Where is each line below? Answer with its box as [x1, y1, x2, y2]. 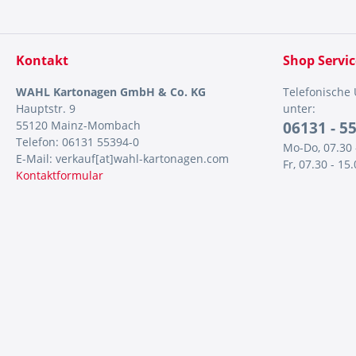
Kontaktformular [16, 168, 103, 183]
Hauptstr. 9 [16, 101, 75, 116]
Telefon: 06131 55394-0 [16, 134, 139, 149]
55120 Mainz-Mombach [16, 118, 141, 133]
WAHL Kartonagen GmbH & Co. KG [16, 84, 206, 99]
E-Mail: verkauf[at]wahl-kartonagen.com [16, 151, 229, 166]
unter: [283, 101, 315, 116]
